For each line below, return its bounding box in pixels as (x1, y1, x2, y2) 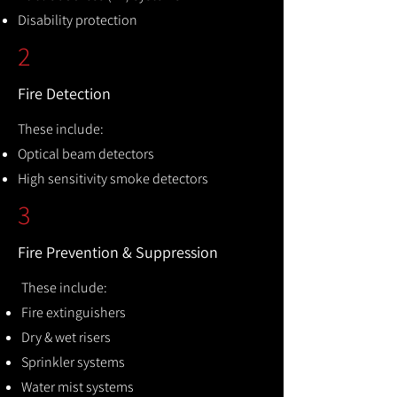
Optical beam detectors (18, 144, 154, 163)
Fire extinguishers (21, 303, 126, 322)
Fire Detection (18, 83, 111, 104)
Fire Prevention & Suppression (18, 242, 218, 262)
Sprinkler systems (21, 353, 125, 371)
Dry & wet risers (21, 328, 111, 346)
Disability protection (18, 11, 137, 29)
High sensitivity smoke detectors (18, 169, 208, 188)
